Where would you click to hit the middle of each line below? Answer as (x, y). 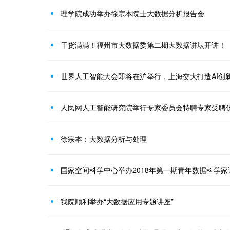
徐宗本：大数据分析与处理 (104, 138)
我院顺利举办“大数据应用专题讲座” (117, 201)
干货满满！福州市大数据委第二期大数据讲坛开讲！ (143, 44)
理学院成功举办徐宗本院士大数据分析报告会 (132, 13)
